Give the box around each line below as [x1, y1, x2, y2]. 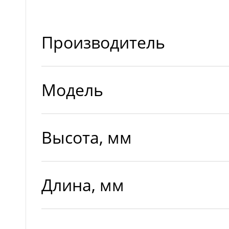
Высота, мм [41, 126, 132, 148]
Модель [41, 79, 103, 101]
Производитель [41, 31, 165, 53]
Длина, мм [41, 174, 124, 196]
